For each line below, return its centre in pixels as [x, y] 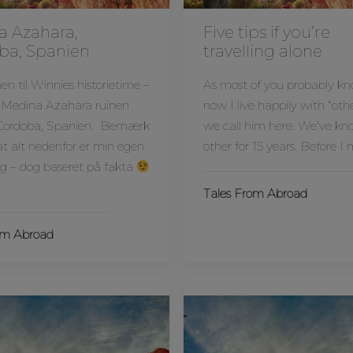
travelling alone [263, 51]
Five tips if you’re [267, 32]
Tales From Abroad [255, 193]
